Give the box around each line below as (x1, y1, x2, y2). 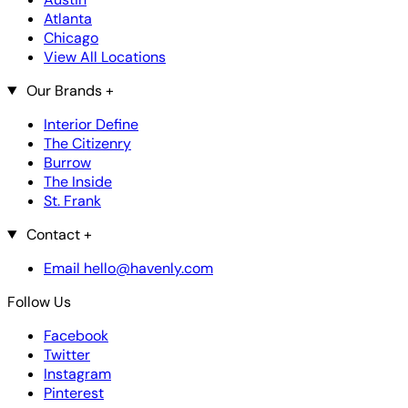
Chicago (44, 27, 98, 47)
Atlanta (44, 8, 92, 28)
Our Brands (25, 80, 102, 100)
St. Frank (44, 190, 101, 210)
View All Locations (44, 46, 166, 66)
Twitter (44, 344, 90, 364)
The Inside (44, 171, 112, 191)
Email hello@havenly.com (44, 258, 213, 278)
